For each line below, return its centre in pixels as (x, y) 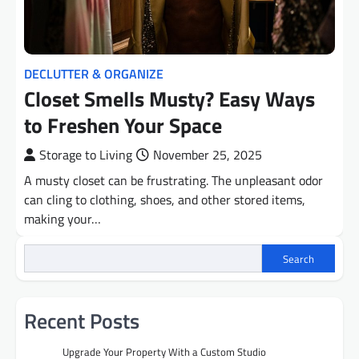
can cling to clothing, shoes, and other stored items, (165, 200)
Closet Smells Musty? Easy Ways (169, 99)
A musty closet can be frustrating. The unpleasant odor (173, 181)
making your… (63, 219)
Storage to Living (86, 155)
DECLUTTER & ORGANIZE (94, 74)
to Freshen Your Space (123, 126)
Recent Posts (82, 321)
